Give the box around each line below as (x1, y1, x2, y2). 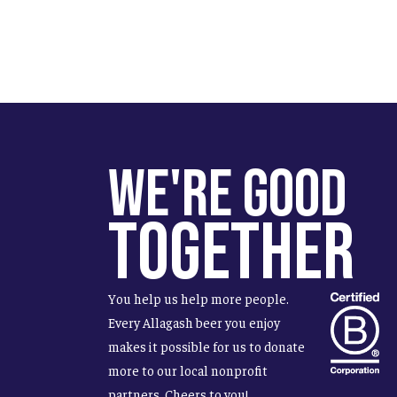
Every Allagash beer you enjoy (107, 314, 280, 331)
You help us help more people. (107, 290, 289, 307)
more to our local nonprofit (107, 362, 268, 379)
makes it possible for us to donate (107, 338, 305, 355)
